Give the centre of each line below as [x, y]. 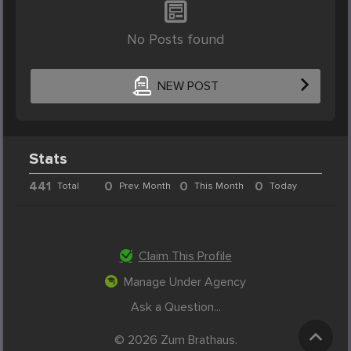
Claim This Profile [185, 256]
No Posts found [175, 39]
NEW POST [188, 87]
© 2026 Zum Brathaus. [175, 340]
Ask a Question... [175, 307]
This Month [219, 186]
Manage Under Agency [185, 282]
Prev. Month [145, 186]
